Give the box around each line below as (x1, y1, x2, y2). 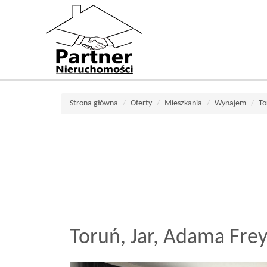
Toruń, (70, 227, 126, 249)
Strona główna (70, 99, 118, 108)
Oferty (131, 99, 152, 108)
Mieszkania (164, 99, 202, 108)
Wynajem (215, 99, 246, 108)
